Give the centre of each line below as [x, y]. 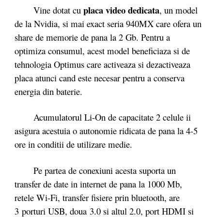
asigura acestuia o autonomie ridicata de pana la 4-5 [106, 131]
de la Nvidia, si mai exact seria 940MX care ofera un [108, 23]
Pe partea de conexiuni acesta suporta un [95, 170]
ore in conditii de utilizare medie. [75, 144]
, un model [178, 10]
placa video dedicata [121, 10]
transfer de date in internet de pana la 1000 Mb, [98, 184]
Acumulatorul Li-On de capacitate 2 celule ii [103, 117]
